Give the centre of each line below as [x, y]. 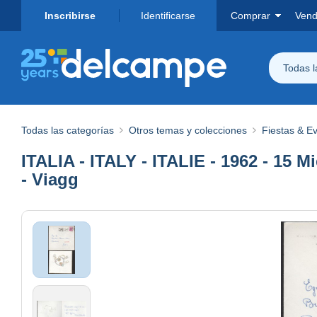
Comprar [250, 16]
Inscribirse [70, 16]
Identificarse [168, 16]
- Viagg [50, 179]
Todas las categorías [68, 130]
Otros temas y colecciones [188, 130]
